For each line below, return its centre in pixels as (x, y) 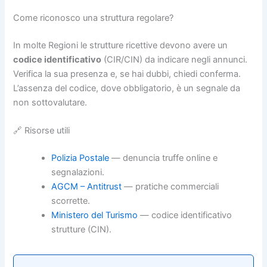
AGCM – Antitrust (87, 187)
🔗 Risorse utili (42, 131)
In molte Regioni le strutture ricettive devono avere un (121, 45)
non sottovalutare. (50, 102)
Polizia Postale (80, 158)
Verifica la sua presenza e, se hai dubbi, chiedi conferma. (127, 74)
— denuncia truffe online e (164, 158)
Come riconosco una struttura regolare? (94, 18)
